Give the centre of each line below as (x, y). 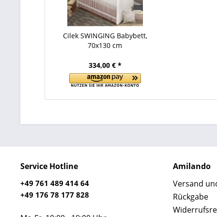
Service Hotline (49, 166)
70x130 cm (105, 45)
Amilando (192, 166)
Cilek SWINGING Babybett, (105, 36)
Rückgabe (191, 197)
